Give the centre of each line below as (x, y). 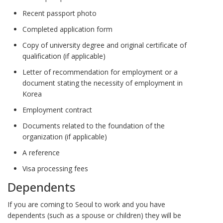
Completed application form (67, 29)
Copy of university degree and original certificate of (105, 45)
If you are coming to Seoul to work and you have (86, 204)
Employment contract (57, 110)
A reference (41, 152)
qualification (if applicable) (64, 56)
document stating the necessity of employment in (103, 83)
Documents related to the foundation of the (94, 125)
